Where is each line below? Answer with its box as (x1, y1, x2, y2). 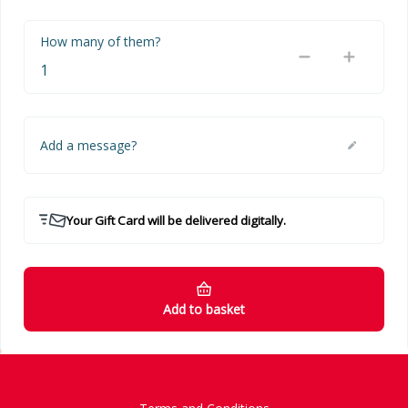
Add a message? (40, 137, 137, 155)
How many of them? (40, 33, 160, 51)
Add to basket (163, 301, 245, 319)
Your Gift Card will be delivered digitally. (66, 212, 287, 229)
